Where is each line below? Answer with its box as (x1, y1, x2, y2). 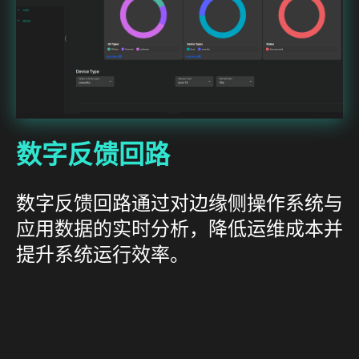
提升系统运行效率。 (16, 243, 189, 266)
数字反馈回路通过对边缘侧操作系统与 (16, 192, 343, 215)
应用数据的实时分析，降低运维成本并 (16, 217, 343, 240)
